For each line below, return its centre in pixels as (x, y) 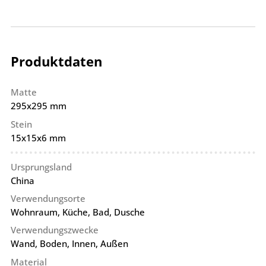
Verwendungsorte (48, 199)
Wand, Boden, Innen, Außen (69, 244)
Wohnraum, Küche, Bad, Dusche (77, 212)
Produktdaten (56, 61)
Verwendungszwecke (54, 230)
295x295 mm (38, 106)
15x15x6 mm (38, 137)
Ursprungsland (41, 167)
